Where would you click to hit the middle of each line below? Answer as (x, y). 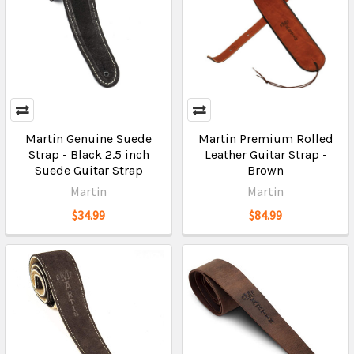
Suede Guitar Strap (88, 170)
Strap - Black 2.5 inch (88, 154)
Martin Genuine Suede (88, 139)
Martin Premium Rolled (265, 139)
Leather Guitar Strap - (265, 154)
